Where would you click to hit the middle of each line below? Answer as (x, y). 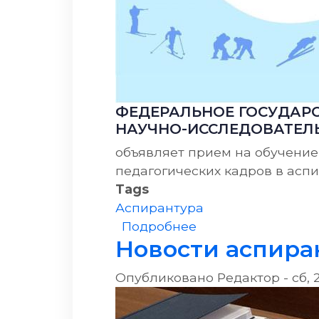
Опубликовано (166, 277)
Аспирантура (159, 207)
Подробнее (159, 226)
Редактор (249, 277)
